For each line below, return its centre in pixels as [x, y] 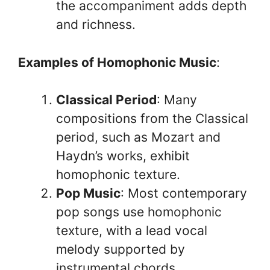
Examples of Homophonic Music [117, 62]
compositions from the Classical [152, 118]
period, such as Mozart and [138, 137]
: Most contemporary [184, 193]
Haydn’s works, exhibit [123, 156]
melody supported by [121, 249]
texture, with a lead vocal [132, 231]
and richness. [96, 24]
